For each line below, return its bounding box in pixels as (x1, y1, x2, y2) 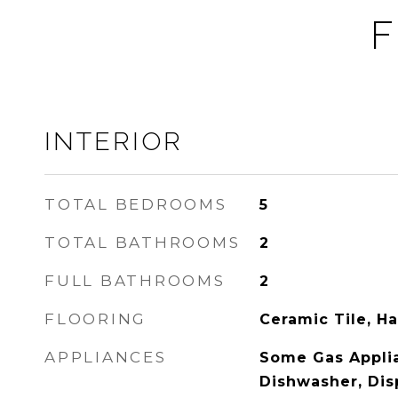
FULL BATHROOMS (44, 272, 226, 290)
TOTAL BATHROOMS (44, 234, 241, 251)
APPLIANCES (44, 348, 167, 366)
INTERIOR (44, 126, 183, 156)
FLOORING (44, 310, 147, 328)
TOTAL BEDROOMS (44, 195, 227, 213)
